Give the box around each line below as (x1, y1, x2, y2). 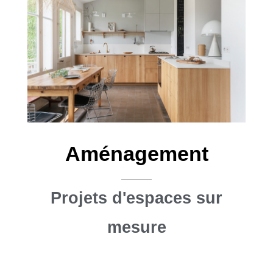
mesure (107, 218, 166, 236)
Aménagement (65, 142, 208, 165)
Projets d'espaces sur (51, 188, 222, 207)
